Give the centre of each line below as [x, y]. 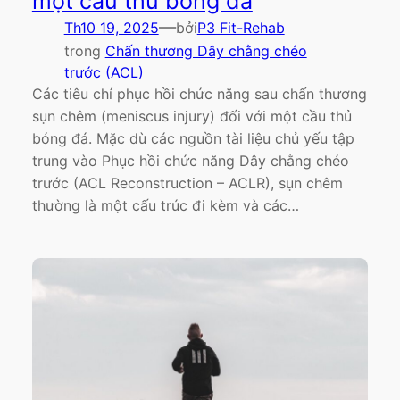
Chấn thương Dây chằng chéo [206, 51]
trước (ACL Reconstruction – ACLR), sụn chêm [187, 183]
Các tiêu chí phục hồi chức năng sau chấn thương [199, 94]
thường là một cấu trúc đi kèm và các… [165, 206]
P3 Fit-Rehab [241, 27]
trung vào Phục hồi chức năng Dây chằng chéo [190, 161]
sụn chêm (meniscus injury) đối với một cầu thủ [192, 117]
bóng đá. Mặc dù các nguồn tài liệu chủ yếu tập [193, 139]
